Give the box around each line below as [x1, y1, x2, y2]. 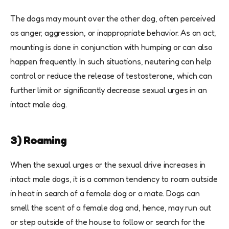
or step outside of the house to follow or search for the [10, 217, 205, 227]
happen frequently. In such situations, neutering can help [10, 56, 212, 67]
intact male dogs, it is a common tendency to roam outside [10, 174, 218, 185]
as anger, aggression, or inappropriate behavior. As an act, [10, 28, 217, 38]
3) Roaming [10, 133, 66, 147]
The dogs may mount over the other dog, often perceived [10, 13, 216, 24]
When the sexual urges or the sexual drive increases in [10, 159, 206, 170]
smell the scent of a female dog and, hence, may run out [10, 202, 211, 213]
